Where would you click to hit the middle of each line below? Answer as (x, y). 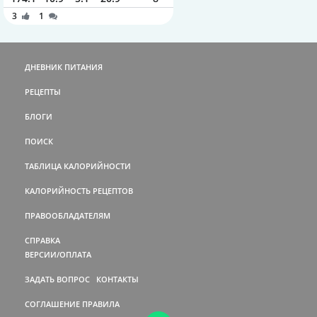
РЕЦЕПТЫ (43, 91)
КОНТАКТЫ (117, 279)
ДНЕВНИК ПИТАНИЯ (64, 67)
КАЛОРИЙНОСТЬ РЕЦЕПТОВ (79, 190)
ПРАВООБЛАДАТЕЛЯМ (68, 215)
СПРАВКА (42, 240)
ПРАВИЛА (101, 304)
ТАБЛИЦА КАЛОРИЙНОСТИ (78, 166)
